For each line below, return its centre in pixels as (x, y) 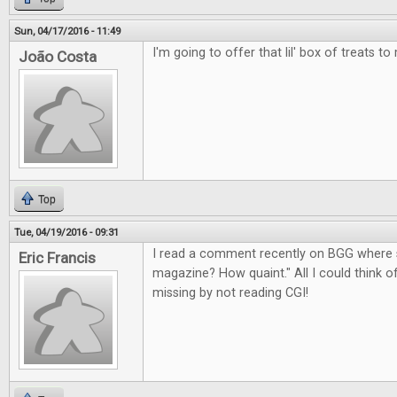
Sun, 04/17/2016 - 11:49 (67, 31)
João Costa (58, 57)
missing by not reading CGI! (230, 293)
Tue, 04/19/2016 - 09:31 (66, 233)
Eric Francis (57, 258)
